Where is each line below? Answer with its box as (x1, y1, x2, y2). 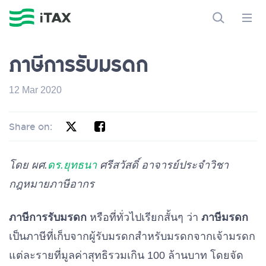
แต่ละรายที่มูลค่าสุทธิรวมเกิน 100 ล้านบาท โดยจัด (9, 249, 243, 261)
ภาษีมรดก (201, 211, 248, 223)
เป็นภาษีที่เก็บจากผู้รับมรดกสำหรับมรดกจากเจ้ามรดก (9, 230, 255, 242)
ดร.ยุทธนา (47, 159, 97, 171)
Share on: (9, 120, 52, 132)
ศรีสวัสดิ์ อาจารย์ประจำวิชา (97, 159, 229, 171)
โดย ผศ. (9, 159, 47, 171)
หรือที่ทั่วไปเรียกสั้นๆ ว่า (87, 211, 201, 223)
